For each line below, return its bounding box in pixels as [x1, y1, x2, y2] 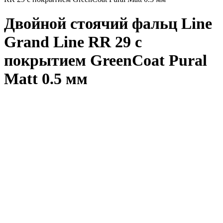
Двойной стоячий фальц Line [4, 14, 212, 33]
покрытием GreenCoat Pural [4, 51, 207, 70]
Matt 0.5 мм [4, 70, 88, 88]
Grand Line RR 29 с [4, 33, 142, 51]
